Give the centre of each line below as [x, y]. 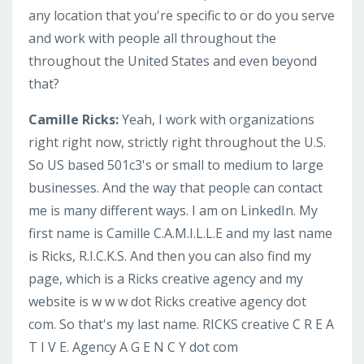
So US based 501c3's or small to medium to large [176, 165]
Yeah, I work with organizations [218, 119]
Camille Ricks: [75, 119]
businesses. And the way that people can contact [175, 187]
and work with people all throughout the [152, 38]
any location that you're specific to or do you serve [182, 15]
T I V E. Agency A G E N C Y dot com [133, 347]
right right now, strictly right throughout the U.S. [177, 142]
